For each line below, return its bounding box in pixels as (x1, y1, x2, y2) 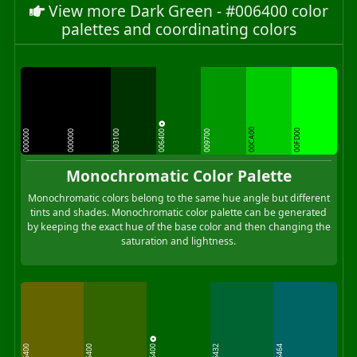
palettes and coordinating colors (61, 18, 296, 40)
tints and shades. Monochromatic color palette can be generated (30, 205, 327, 219)
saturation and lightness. (121, 233, 236, 248)
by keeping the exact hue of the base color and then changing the (26, 219, 331, 233)
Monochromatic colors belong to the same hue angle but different (27, 190, 330, 205)
